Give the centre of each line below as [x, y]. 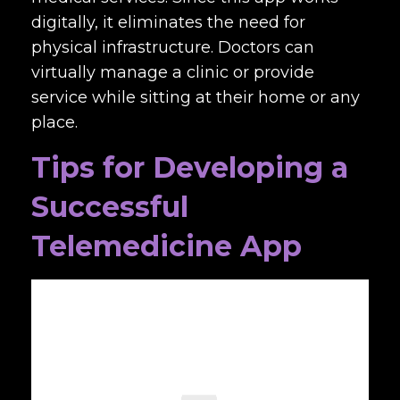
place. [57, 122]
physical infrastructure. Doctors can [173, 47]
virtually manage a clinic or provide [173, 72]
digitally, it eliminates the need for [168, 22]
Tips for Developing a [190, 167]
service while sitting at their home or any [196, 97]
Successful [110, 207]
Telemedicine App [167, 246]
